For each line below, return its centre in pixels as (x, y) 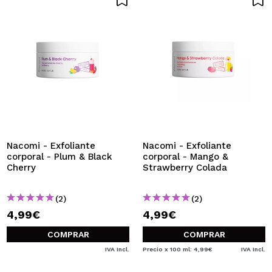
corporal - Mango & (185, 157)
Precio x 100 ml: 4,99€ (178, 249)
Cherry (21, 168)
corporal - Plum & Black (59, 157)
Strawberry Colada (185, 168)
